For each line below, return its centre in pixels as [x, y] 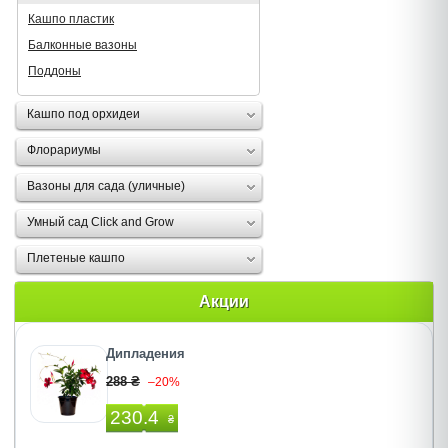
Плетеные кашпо [76, 258]
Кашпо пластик [71, 19]
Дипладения [145, 353]
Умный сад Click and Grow [100, 222]
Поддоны [54, 71]
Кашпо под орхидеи [83, 114]
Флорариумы [64, 150]
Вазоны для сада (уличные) [106, 186]
